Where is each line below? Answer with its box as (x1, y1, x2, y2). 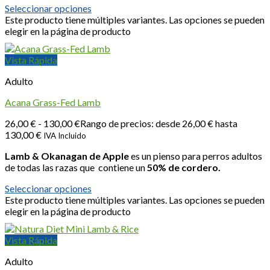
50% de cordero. (147, 162, 221, 174)
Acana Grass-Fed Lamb (5, 96, 101, 108)
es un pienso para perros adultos (129, 150, 262, 162)
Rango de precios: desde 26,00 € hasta (80, 118, 237, 130)
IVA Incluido (43, 131, 86, 141)
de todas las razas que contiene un (5, 162, 147, 174)
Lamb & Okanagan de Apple (5, 150, 129, 162)
